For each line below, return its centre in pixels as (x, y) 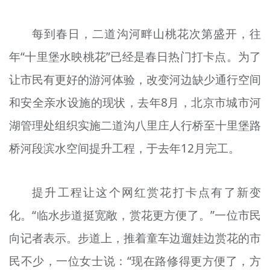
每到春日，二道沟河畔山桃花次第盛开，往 (147, 34)
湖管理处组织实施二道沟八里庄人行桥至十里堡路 (135, 126)
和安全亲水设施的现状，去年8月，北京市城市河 (135, 103)
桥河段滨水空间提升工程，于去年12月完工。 (124, 149)
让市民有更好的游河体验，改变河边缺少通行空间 (135, 80)
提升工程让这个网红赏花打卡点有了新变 (147, 193)
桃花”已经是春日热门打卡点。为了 (172, 57)
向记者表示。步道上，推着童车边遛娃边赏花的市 (135, 238)
